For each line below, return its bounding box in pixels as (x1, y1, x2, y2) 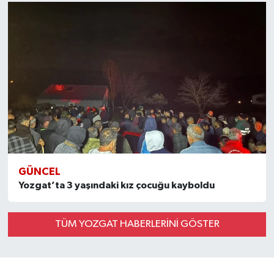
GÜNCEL (18, 166, 61, 177)
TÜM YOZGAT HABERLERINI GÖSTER (54, 219, 220, 230)
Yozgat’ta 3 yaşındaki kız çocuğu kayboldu (18, 180, 215, 190)
